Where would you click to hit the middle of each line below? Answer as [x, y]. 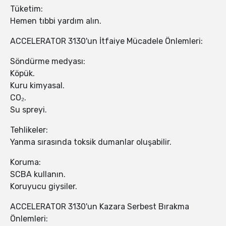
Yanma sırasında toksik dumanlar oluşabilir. [91, 142]
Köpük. [22, 74]
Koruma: [25, 162]
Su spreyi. [29, 110]
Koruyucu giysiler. [44, 187]
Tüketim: [26, 9]
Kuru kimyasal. [37, 86]
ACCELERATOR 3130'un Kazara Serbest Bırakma [100, 207]
